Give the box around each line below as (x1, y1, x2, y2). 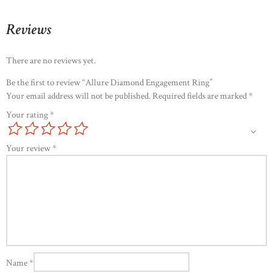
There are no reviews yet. (6, 54, 96, 66)
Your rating (6, 108, 50, 121)
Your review (6, 142, 52, 154)
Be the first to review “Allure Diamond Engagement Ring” (6, 76, 213, 88)
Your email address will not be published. (6, 90, 151, 102)
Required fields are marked (152, 90, 249, 102)
